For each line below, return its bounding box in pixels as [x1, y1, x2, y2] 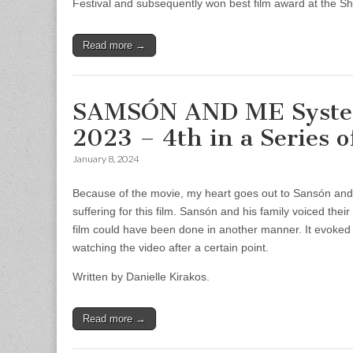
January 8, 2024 [72, 153, 139, 165]
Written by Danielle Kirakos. [72, 270, 210, 283]
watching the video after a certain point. [72, 241, 269, 254]
